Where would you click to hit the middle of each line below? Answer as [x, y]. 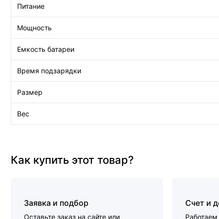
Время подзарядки [49, 71]
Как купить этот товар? [72, 160]
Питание [31, 6]
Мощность [34, 28]
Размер [30, 92]
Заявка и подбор [56, 203]
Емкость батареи [46, 49]
